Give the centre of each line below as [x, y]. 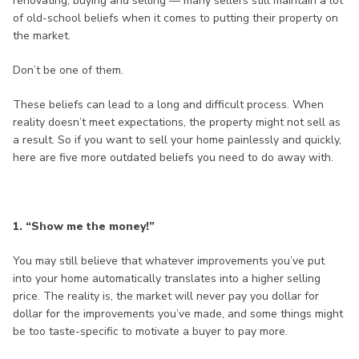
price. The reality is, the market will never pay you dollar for [166, 296]
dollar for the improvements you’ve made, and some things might [178, 314]
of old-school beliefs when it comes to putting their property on [175, 18]
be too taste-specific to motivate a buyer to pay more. [150, 332]
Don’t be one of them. [68, 71]
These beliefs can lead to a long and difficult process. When [168, 105]
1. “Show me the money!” [84, 227]
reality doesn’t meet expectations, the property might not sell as [177, 123]
